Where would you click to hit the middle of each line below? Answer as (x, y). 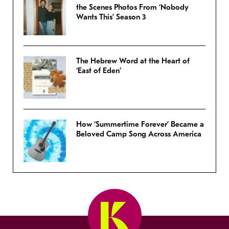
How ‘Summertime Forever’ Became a (140, 124)
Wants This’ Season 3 (111, 17)
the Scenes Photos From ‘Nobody (132, 7)
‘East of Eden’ (99, 70)
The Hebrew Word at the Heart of (133, 61)
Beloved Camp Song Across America (139, 134)
